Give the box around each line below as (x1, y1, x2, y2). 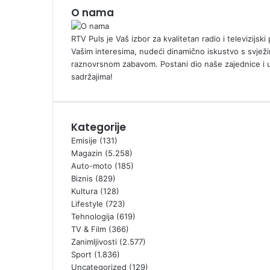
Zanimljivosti (71, 236, 117, 246)
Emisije (71, 135, 97, 145)
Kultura (71, 186, 98, 196)
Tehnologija (71, 211, 114, 221)
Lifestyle (71, 198, 103, 209)
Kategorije (71, 119, 126, 134)
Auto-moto (71, 160, 112, 171)
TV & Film (71, 224, 106, 234)
